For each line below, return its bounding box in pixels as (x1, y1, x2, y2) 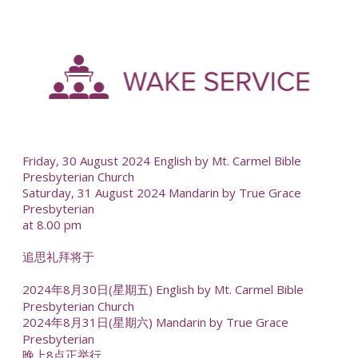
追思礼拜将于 (22, 248, 94, 265)
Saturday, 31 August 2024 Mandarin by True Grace (22, 185, 301, 201)
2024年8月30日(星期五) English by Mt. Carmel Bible (22, 280, 304, 297)
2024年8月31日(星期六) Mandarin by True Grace (22, 313, 288, 330)
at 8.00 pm (22, 217, 82, 233)
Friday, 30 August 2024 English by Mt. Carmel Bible (22, 153, 301, 169)
